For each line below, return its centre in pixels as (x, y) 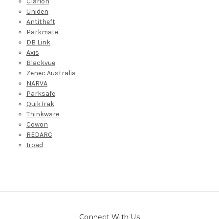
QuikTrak (40, 104)
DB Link (38, 42)
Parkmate (42, 32)
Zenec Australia (51, 73)
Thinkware (43, 114)
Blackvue (41, 63)
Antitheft (41, 22)
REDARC (39, 134)
